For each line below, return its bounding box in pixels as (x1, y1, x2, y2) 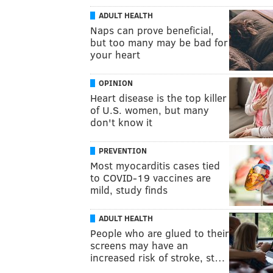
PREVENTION (99, 144, 147, 156)
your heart (90, 47, 140, 62)
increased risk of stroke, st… (90, 250, 225, 264)
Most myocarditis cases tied (90, 158, 220, 172)
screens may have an (90, 238, 188, 252)
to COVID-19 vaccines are (90, 170, 211, 185)
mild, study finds (90, 182, 168, 197)
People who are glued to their (90, 225, 229, 240)
